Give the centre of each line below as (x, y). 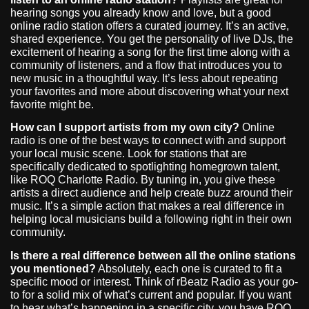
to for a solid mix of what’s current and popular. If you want (151, 295)
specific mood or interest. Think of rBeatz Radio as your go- (154, 281)
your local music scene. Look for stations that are (129, 154)
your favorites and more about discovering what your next (149, 91)
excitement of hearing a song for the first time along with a (150, 52)
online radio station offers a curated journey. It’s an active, (150, 26)
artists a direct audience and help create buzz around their (151, 193)
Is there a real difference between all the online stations (153, 255)
